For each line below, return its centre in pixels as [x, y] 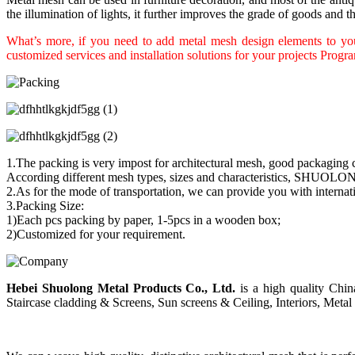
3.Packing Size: [45, 206]
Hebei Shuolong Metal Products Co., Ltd [120, 288]
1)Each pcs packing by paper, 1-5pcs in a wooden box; [143, 220]
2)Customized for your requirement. [96, 235]
